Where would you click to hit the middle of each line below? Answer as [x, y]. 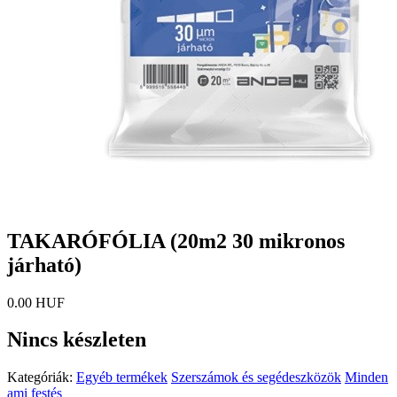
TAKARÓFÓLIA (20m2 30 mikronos [176, 241]
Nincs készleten [77, 340]
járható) [44, 265]
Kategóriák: [42, 378]
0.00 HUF [36, 302]
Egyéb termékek [122, 378]
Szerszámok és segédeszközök [256, 378]
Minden [366, 378]
